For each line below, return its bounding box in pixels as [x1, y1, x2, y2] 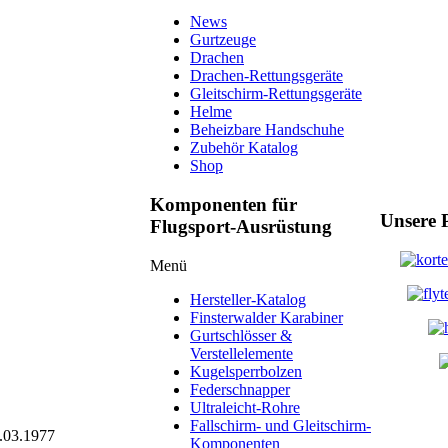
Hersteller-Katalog [190, 290, 306, 308]
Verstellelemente [190, 344, 293, 362]
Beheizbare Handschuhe [190, 121, 344, 139]
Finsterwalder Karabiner [190, 308, 343, 326]
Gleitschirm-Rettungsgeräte [190, 85, 362, 103]
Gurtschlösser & [190, 326, 292, 344]
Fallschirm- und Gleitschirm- [190, 416, 371, 434]
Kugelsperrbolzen [190, 362, 302, 380]
